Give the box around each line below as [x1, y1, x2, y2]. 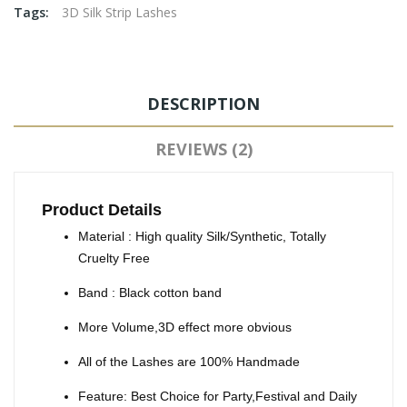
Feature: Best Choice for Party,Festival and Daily [78, 389, 357, 404]
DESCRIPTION [147, 93, 260, 115]
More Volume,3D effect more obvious [78, 320, 292, 335]
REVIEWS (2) [154, 138, 253, 161]
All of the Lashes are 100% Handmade [78, 354, 300, 370]
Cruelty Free [78, 251, 150, 266]
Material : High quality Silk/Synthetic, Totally [78, 229, 326, 244]
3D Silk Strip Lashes [62, 4, 177, 22]
